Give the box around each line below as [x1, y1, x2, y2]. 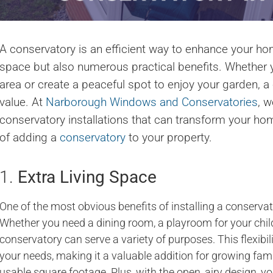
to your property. [126, 130, 212, 145]
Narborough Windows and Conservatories [46, 95, 258, 110]
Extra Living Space [18, 167, 157, 188]
